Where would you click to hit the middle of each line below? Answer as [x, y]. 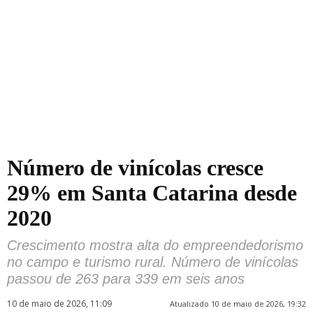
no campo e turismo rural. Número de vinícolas [153, 262]
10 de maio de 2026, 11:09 [59, 304]
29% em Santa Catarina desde [152, 193]
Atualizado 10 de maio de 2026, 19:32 [238, 304]
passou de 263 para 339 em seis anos [126, 279]
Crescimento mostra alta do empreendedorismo [155, 245]
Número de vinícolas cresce [135, 168]
